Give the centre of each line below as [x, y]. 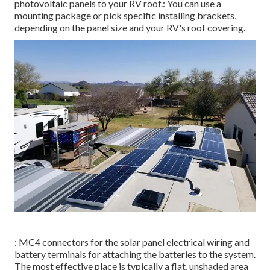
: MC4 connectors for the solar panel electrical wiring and [132, 242]
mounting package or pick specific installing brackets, [125, 16]
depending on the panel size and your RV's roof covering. [130, 28]
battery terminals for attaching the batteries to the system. [135, 254]
